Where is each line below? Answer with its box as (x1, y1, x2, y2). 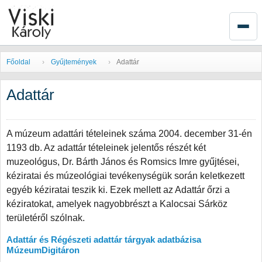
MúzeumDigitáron (6, 245, 80, 255)
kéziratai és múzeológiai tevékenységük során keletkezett (6, 171, 244, 181)
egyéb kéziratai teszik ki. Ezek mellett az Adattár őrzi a (6, 185, 230, 195)
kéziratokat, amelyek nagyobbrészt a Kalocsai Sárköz (6, 199, 227, 209)
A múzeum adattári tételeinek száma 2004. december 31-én (6, 129, 252, 139)
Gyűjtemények (51, 58, 96, 66)
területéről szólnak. (6, 213, 85, 223)
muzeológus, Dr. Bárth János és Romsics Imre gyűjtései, (6, 157, 239, 167)
